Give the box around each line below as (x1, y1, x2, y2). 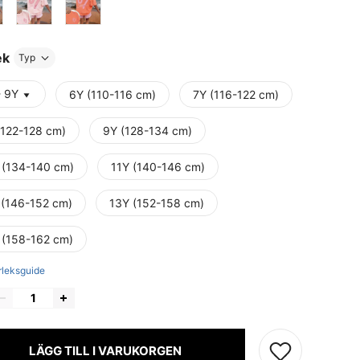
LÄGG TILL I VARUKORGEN (28, 342, 182, 358)
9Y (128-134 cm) (103, 124, 192, 138)
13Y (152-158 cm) (109, 196, 204, 211)
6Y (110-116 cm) (69, 88, 156, 102)
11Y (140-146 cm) (111, 160, 205, 174)
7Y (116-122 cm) (193, 88, 279, 102)
